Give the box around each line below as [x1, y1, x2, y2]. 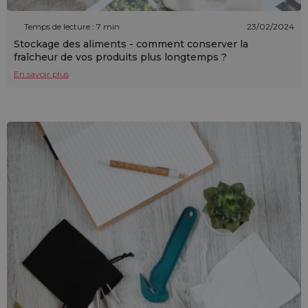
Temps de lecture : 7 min [24, 21, 120, 32]
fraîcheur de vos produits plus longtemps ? [14, 50, 227, 63]
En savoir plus [14, 68, 69, 79]
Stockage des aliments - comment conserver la [14, 37, 248, 50]
